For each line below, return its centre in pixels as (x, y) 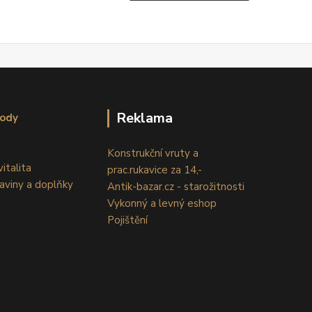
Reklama (144, 118)
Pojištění (127, 220)
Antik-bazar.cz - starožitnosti (175, 186)
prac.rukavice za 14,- (154, 170)
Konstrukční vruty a (153, 153)
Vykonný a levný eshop (162, 203)
